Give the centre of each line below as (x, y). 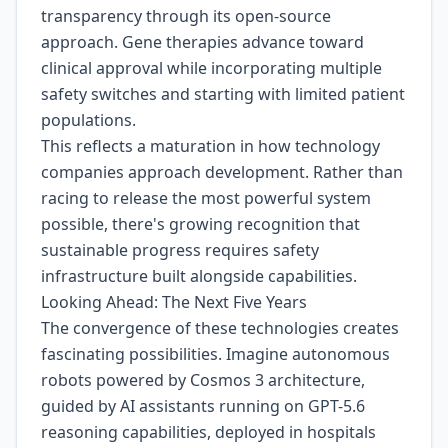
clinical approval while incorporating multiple (211, 68)
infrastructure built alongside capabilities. (199, 276)
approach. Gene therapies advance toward (202, 42)
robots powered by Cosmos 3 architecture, (203, 380)
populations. (88, 120)
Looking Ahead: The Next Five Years (174, 302)
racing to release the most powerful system (206, 198)
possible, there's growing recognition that (200, 224)
